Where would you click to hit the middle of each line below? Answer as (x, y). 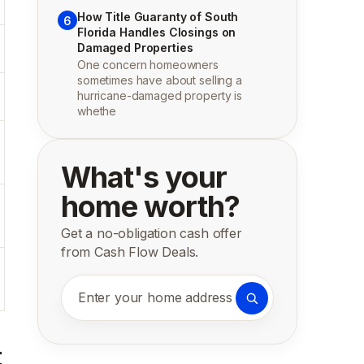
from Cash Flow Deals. (130, 252)
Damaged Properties (135, 48)
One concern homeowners (148, 65)
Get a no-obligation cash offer (152, 233)
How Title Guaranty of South (158, 17)
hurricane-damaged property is (160, 95)
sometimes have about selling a (160, 80)
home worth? (150, 206)
